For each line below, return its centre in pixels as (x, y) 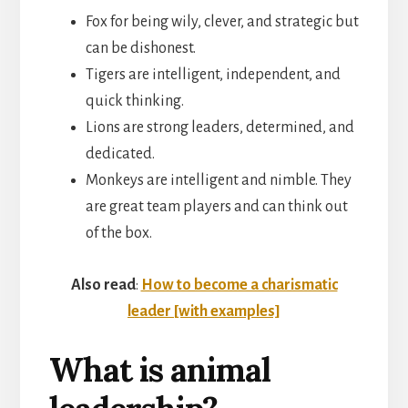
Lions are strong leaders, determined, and (219, 127)
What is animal (159, 369)
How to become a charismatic (239, 285)
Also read (103, 285)
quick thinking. (134, 101)
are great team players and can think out (216, 206)
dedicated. (120, 153)
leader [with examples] (204, 311)
